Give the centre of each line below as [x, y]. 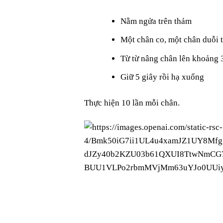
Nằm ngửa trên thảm [156, 21]
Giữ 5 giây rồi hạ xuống [163, 77]
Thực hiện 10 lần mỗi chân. [132, 103]
